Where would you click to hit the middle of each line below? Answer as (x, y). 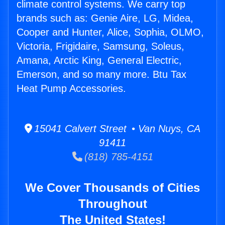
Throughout (113, 204)
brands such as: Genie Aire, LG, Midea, (105, 18)
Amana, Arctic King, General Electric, (99, 61)
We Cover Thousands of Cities (113, 188)
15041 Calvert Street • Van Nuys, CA (116, 129)
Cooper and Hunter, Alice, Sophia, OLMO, (110, 32)
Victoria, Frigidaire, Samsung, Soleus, (100, 46)
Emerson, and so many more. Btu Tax (101, 75)
